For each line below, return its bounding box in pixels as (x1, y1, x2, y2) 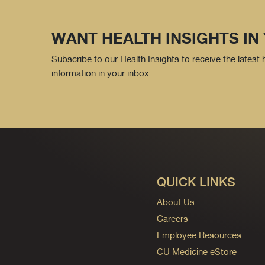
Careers (156, 214, 188, 224)
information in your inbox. (51, 67, 151, 79)
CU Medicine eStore (156, 247, 237, 257)
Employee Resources (156, 230, 241, 240)
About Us (156, 197, 195, 207)
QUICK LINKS (156, 174, 235, 189)
